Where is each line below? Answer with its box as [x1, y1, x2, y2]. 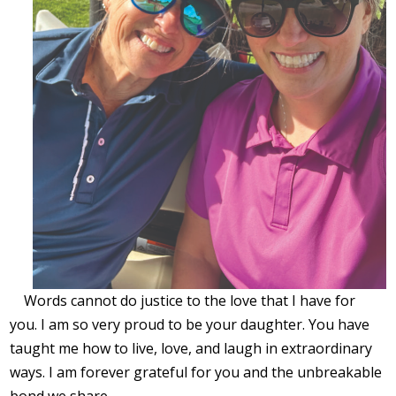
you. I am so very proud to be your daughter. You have [10, 315, 370, 335]
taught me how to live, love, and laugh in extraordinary [10, 339, 373, 359]
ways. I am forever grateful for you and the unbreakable [10, 362, 383, 383]
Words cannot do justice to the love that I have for [24, 291, 356, 311]
